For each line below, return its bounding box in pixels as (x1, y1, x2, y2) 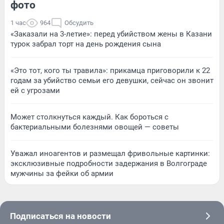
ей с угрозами (10, 85, 60, 95)
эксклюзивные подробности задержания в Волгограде (10, 158, 207, 168)
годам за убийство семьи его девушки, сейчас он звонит (10, 75, 213, 85)
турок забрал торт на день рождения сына (10, 39, 161, 48)
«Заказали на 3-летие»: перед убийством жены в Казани (10, 29, 212, 38)
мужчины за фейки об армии (10, 168, 113, 178)
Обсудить (64, 18, 93, 26)
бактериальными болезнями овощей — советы (10, 122, 179, 131)
